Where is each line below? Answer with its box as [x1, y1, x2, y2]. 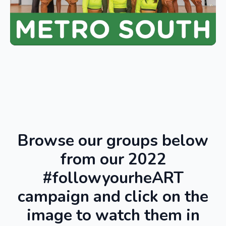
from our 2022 [60, 148, 166, 171]
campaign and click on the [18, 186, 208, 208]
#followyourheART [42, 167, 184, 189]
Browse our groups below [18, 130, 208, 152]
